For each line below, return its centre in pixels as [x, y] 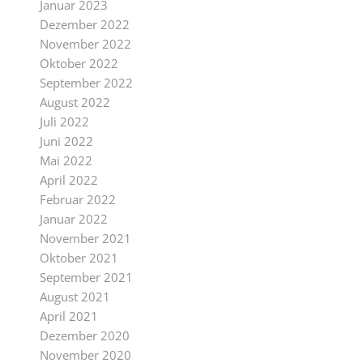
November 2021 [85, 238]
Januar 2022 [73, 219]
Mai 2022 [66, 160]
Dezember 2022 [84, 24]
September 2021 [86, 277]
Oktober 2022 [79, 63]
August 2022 [75, 102]
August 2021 [75, 297]
